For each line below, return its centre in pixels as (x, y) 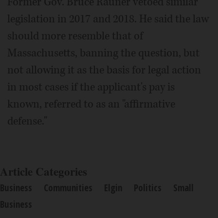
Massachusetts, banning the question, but (103, 53)
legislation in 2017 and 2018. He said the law (108, 19)
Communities (68, 188)
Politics (148, 188)
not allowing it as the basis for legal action (104, 70)
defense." (27, 121)
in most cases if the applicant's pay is (91, 87)
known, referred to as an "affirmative (91, 104)
